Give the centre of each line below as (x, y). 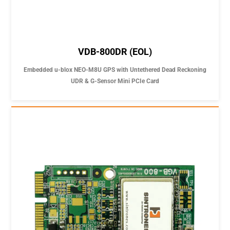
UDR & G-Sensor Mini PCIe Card (115, 81)
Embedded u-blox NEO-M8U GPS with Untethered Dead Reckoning (115, 70)
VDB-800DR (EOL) (115, 52)
